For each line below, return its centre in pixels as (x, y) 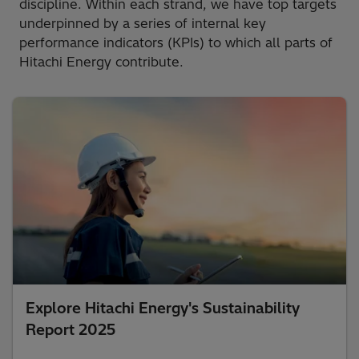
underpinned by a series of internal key (143, 23)
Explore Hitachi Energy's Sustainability (163, 308)
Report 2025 (71, 329)
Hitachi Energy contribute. (103, 61)
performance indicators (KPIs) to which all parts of (176, 42)
